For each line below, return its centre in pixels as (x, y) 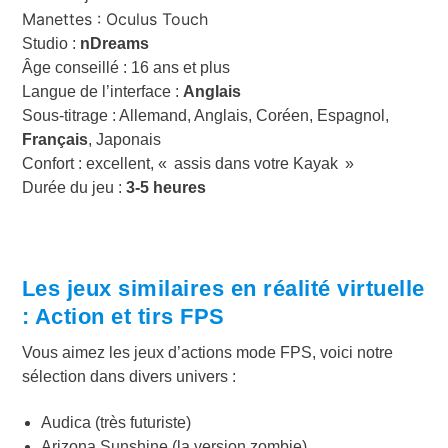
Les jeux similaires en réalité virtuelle (223, 289)
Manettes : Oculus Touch (114, 19)
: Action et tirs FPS (123, 317)
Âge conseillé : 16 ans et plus (125, 68)
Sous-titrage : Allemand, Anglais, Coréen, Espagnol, (205, 116)
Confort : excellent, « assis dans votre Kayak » (187, 164)
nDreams (114, 44)
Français (54, 140)
